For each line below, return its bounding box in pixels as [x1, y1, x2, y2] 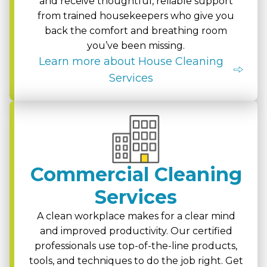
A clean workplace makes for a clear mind [36, 210, 235, 222]
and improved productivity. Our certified [39, 225, 232, 237]
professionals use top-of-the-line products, [35, 240, 237, 252]
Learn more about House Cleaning [39, 55, 223, 69]
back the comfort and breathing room [45, 25, 227, 37]
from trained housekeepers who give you [38, 10, 234, 22]
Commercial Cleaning [30, 162, 242, 186]
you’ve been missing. [87, 40, 185, 52]
